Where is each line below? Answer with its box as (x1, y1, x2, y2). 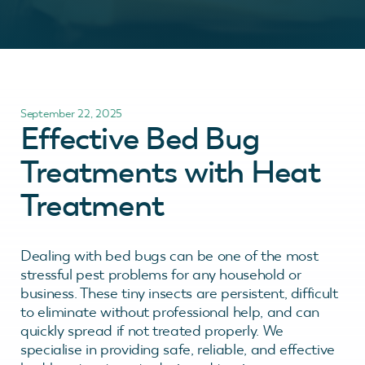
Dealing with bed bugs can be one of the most (20, 246, 319, 265)
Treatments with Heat (20, 152, 320, 191)
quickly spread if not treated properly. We (20, 321, 284, 340)
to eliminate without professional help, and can (20, 302, 320, 321)
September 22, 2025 (20, 106, 122, 121)
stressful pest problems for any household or (20, 265, 301, 284)
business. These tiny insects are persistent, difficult (20, 284, 338, 302)
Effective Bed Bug (20, 118, 260, 158)
